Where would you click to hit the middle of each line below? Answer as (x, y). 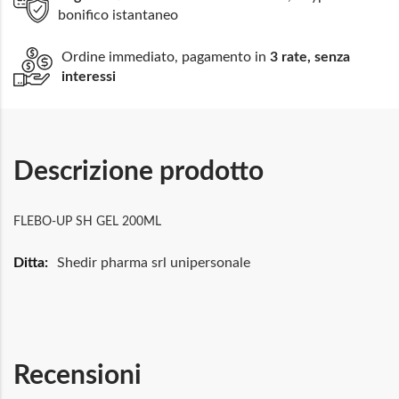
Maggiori (36, 261)
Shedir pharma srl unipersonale (154, 262)
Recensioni (77, 375)
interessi (89, 76)
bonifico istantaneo (118, 15)
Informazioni (47, 278)
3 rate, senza (310, 57)
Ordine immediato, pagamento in (166, 57)
